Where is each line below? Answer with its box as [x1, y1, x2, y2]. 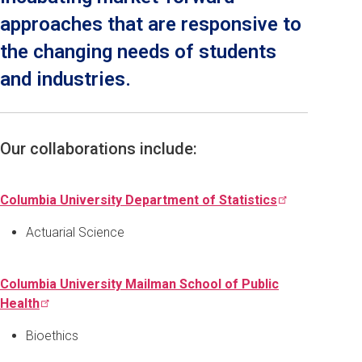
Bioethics [26, 327, 78, 343]
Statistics [219, 192, 277, 208]
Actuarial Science [26, 224, 124, 240]
